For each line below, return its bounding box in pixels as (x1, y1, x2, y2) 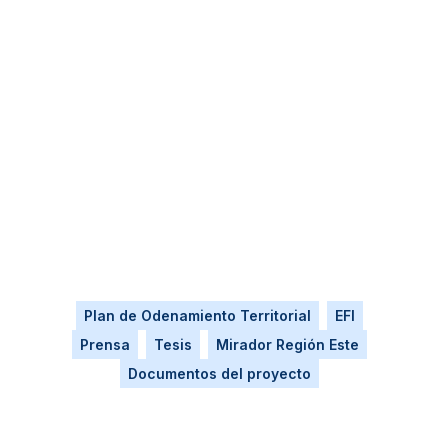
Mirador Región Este (216, 336, 360, 354)
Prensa (80, 336, 131, 354)
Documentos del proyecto (128, 365, 312, 383)
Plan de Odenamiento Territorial (84, 307, 312, 325)
